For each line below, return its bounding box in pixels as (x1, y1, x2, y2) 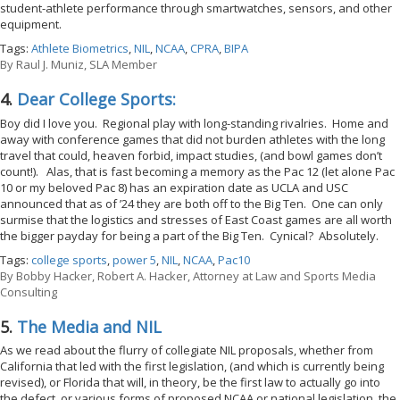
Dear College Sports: (17, 88, 176, 111)
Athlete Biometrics (31, 40, 129, 57)
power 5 (112, 251, 156, 268)
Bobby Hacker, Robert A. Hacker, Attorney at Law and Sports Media (13, 267, 376, 284)
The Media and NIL (17, 315, 162, 337)
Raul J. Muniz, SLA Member (13, 56, 157, 73)
